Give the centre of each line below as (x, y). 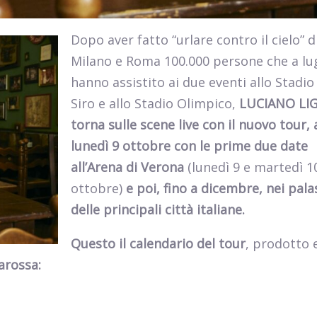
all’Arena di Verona (129, 167)
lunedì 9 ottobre (121, 146)
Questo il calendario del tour (158, 244)
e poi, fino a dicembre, (194, 189)
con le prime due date (241, 146)
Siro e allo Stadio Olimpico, (155, 104)
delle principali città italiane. (158, 210)
